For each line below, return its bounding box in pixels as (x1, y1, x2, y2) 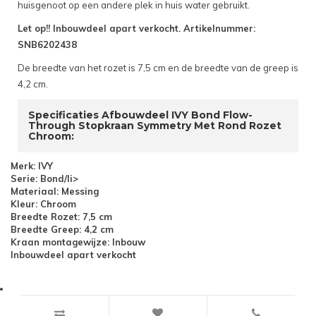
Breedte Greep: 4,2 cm (11, 224, 114, 236)
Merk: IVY (11, 160, 53, 172)
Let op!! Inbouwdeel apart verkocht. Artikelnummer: (18, 23, 255, 35)
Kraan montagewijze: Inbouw (11, 236, 145, 248)
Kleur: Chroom (11, 198, 76, 210)
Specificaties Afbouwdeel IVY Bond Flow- (28, 109, 253, 122)
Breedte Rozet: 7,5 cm (11, 211, 112, 223)
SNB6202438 (18, 39, 77, 51)
